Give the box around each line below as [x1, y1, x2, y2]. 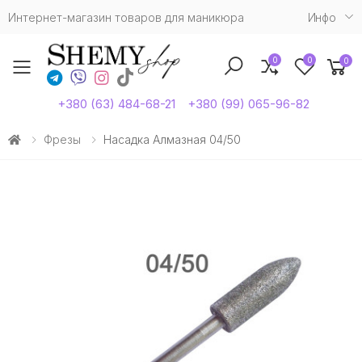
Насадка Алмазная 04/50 [103, 132, 241, 146]
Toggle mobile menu [20, 63, 236, 91]
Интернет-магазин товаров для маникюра [8, 10, 244, 24]
